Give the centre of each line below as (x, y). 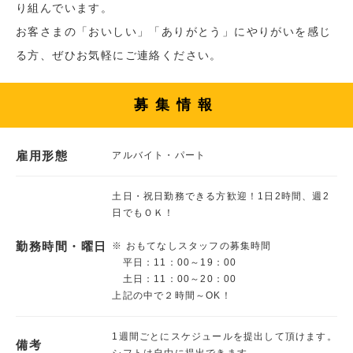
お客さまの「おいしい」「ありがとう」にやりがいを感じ (174, 31)
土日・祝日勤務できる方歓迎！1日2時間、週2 (221, 196)
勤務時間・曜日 (61, 246)
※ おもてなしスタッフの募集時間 (192, 245)
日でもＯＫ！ (143, 212)
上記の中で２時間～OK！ (172, 295)
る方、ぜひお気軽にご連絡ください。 (119, 55)
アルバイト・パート (159, 155)
